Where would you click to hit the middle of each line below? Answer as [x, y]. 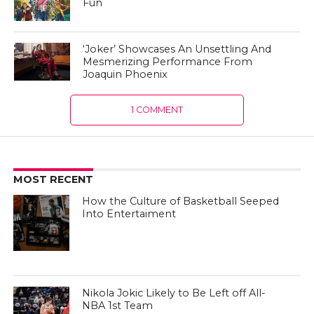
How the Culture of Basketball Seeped [181, 202]
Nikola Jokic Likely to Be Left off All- [174, 293]
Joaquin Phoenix [125, 75]
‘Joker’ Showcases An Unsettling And [177, 49]
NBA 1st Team [118, 306]
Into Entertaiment [129, 214]
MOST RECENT [53, 180]
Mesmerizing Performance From [168, 62]
